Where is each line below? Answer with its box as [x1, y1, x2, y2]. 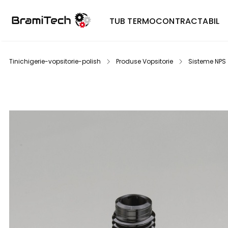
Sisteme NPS [188, 57, 226, 66]
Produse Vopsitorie [116, 57, 173, 66]
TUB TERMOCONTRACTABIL [109, 15, 220, 27]
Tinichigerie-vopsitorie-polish [9, 57, 101, 66]
